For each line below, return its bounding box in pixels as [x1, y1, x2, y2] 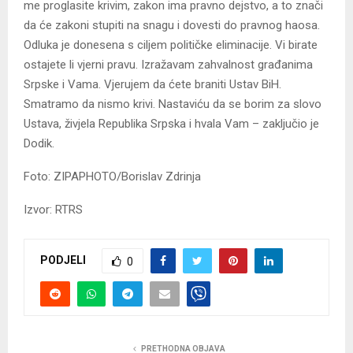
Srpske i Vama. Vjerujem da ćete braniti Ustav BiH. [24, 77, 281, 92]
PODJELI [40, 254, 86, 267]
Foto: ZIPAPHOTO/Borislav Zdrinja [24, 169, 201, 184]
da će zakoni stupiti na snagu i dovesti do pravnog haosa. [24, 18, 320, 33]
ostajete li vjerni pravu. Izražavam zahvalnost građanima [24, 58, 313, 72]
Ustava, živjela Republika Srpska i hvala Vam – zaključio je [24, 117, 319, 132]
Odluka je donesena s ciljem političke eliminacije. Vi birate [24, 38, 318, 53]
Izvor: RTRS [24, 203, 83, 217]
